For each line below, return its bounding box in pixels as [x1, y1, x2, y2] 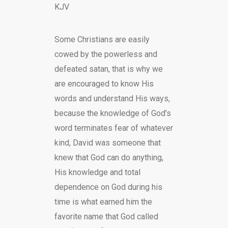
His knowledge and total [54, 167, 140, 177]
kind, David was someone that [54, 138, 161, 148]
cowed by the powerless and [54, 49, 157, 59]
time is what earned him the [54, 197, 152, 207]
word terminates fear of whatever [54, 123, 173, 133]
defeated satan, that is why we [54, 64, 163, 74]
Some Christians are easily [54, 35, 150, 44]
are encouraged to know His [54, 79, 154, 89]
